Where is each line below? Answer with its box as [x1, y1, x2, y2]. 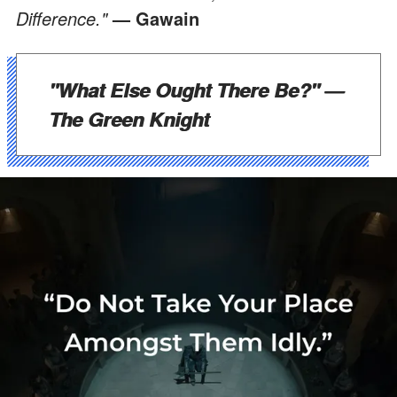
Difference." [16, 4, 113, 31]
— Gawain [113, 4, 199, 31]
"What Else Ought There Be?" [49, 74, 319, 104]
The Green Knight [49, 104, 209, 133]
